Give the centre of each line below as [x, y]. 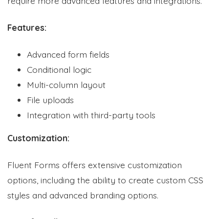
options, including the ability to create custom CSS [105, 180]
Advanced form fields [68, 54]
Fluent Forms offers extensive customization [95, 164]
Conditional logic [59, 69]
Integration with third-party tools [91, 115]
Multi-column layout [66, 84]
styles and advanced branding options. [83, 195]
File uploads [50, 99]
